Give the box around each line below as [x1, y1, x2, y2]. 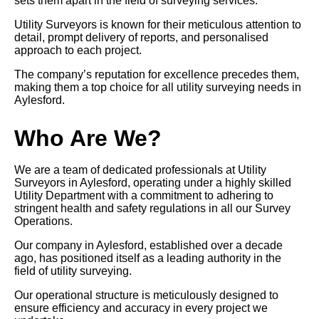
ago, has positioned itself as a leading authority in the [14, 252, 281, 265]
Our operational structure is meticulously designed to [14, 289, 278, 302]
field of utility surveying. [14, 265, 132, 278]
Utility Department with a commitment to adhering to [14, 189, 273, 202]
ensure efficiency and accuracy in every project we [14, 302, 268, 315]
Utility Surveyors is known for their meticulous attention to [14, 19, 301, 31]
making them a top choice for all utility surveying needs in [14, 81, 301, 94]
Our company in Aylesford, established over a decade [14, 239, 283, 252]
